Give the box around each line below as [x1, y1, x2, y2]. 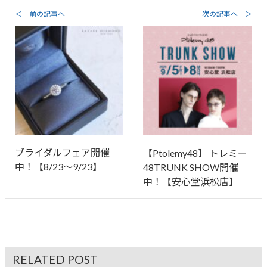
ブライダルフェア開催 [14, 146, 110, 158]
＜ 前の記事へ [14, 9, 65, 18]
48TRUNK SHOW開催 [142, 161, 238, 173]
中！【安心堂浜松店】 [142, 175, 238, 187]
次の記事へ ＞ [202, 9, 253, 18]
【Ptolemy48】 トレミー [142, 147, 247, 159]
